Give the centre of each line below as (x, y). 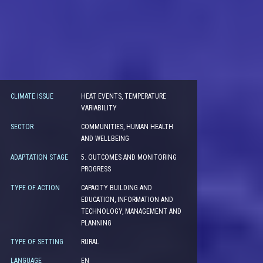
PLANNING (96, 223)
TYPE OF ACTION (35, 188)
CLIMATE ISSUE (32, 96)
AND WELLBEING (105, 139)
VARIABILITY (99, 108)
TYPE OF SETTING (37, 242)
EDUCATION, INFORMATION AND (127, 200)
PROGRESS (96, 169)
